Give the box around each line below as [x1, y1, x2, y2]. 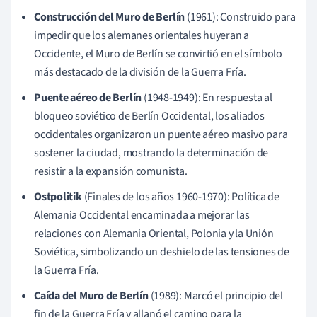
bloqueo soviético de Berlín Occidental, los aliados [34, 108, 265, 124]
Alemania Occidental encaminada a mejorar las [34, 207, 250, 223]
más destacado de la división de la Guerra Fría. [34, 64, 246, 80]
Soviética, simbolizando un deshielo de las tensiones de [34, 243, 289, 260]
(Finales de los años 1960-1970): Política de [81, 188, 279, 204]
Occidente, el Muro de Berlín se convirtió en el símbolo [34, 45, 282, 62]
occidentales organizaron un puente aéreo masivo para [34, 126, 288, 142]
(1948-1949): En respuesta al [142, 89, 272, 105]
